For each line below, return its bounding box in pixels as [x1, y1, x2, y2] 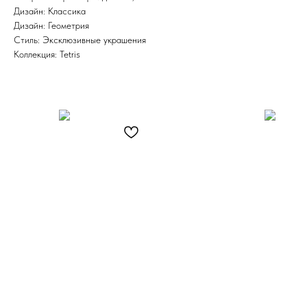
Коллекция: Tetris [13, 48, 80, 60]
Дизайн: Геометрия [13, 19, 89, 31]
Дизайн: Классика [13, 5, 86, 16]
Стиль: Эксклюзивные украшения [13, 34, 146, 45]
